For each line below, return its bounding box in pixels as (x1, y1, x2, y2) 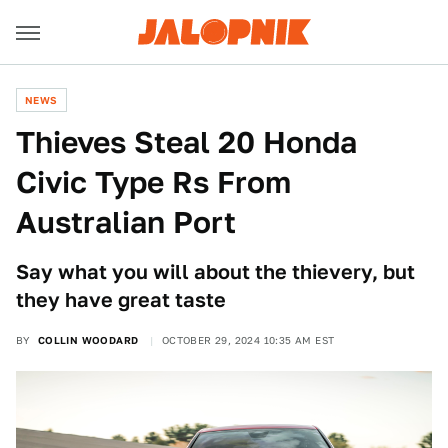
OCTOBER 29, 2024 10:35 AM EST (161, 334, 335, 346)
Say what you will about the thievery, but (16, 260, 415, 284)
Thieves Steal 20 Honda (16, 124, 357, 160)
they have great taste (16, 288, 226, 312)
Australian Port (16, 204, 236, 240)
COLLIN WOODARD (37, 334, 139, 346)
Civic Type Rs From (16, 164, 291, 200)
